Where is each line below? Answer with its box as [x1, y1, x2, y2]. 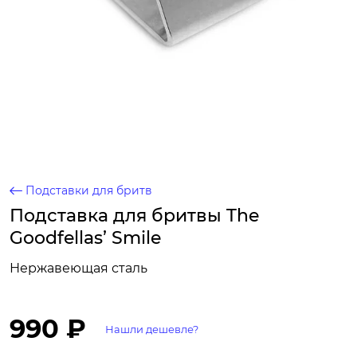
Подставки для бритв [25, 183, 152, 198]
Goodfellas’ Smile [10, 227, 161, 249]
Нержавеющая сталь [10, 261, 147, 276]
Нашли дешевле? [105, 323, 198, 335]
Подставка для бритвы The [10, 205, 259, 226]
